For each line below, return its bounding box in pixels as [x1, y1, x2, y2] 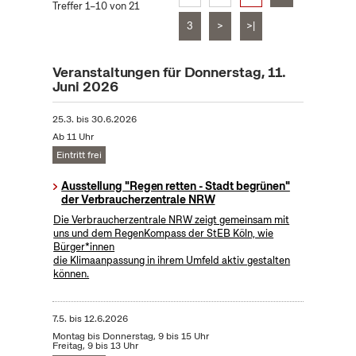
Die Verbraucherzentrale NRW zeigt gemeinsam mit [53, 213, 290, 227]
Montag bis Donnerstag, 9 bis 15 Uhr [52, 330, 209, 343]
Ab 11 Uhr [52, 130, 94, 144]
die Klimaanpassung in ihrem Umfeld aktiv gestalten [53, 253, 291, 268]
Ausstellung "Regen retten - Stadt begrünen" [61, 179, 290, 194]
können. [53, 267, 90, 281]
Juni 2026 [52, 77, 118, 96]
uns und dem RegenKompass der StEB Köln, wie [53, 226, 274, 241]
